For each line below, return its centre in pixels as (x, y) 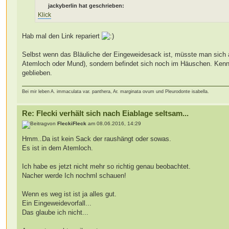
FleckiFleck (72, 123)
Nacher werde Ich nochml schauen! (74, 175)
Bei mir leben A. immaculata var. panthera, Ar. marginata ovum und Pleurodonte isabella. (116, 92)
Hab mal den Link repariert (62, 36)
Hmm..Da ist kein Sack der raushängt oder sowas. (97, 139)
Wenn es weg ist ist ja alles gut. (70, 194)
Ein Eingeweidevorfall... (57, 203)
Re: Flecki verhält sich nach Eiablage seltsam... (106, 113)
